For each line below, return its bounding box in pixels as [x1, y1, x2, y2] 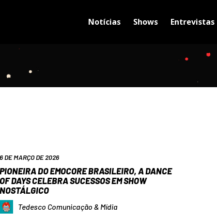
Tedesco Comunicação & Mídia [18, 202, 118, 212]
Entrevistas [170, 16, 215, 27]
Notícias [88, 16, 121, 27]
